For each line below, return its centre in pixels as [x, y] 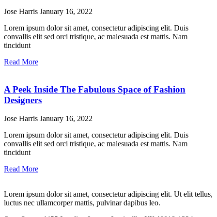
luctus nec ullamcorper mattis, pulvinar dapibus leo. [82, 203]
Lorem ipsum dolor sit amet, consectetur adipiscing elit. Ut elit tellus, [108, 194]
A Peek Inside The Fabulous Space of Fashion [95, 89]
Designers [23, 100]
